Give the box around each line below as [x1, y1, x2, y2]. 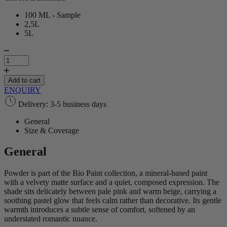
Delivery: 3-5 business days [18, 99, 106, 108]
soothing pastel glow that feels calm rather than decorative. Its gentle [4, 196, 221, 205]
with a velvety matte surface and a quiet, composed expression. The [4, 178, 219, 187]
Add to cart [8, 76, 41, 84]
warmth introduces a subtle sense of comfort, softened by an [4, 205, 195, 214]
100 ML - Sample [24, 10, 81, 19]
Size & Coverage [24, 126, 79, 135]
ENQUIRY [4, 85, 41, 94]
